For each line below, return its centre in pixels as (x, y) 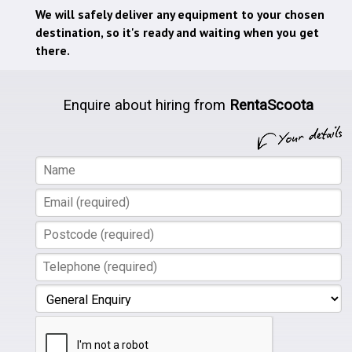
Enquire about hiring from (145, 105)
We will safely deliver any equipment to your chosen (180, 14)
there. (52, 50)
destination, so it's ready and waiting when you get (177, 32)
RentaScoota (272, 105)
